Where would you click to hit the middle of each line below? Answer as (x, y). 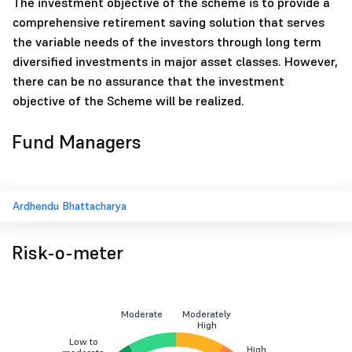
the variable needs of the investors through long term (167, 42)
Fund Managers (77, 142)
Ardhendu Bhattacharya (70, 206)
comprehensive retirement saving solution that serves (169, 22)
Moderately (207, 314)
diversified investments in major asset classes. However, (175, 62)
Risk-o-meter (68, 253)
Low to (83, 342)
